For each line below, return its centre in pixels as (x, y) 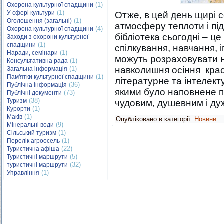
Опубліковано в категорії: (154, 119)
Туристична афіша (33, 149)
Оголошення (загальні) (39, 21)
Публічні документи (34, 93)
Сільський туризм (32, 133)
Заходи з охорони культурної (48, 37)
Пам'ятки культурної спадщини (50, 77)
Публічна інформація (37, 85)
